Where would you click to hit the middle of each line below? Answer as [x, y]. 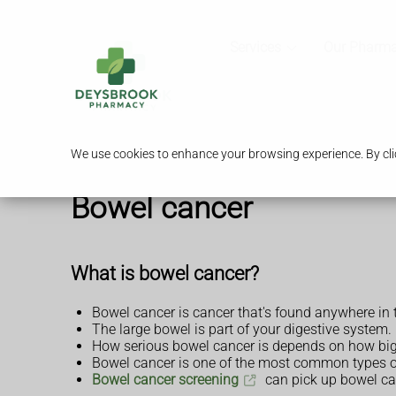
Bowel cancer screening [165, 380]
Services [255, 48]
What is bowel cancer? [165, 273]
